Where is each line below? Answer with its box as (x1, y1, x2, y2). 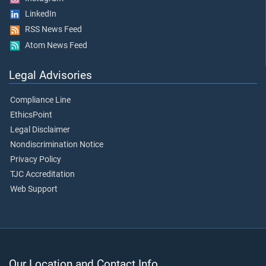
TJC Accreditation (10, 169, 75, 179)
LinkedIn (20, 9, 56, 20)
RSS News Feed (20, 24, 82, 35)
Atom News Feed (20, 40, 87, 50)
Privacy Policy (10, 154, 61, 164)
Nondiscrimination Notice (10, 139, 103, 150)
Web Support (10, 183, 58, 194)
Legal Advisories (9, 68, 92, 82)
